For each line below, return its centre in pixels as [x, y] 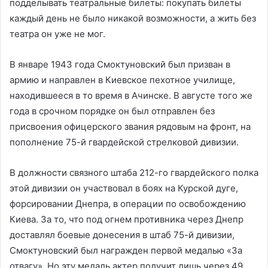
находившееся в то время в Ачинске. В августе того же [131, 95]
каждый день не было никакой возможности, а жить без [133, 18]
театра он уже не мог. [57, 34]
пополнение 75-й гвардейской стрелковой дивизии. [124, 142]
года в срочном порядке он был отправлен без [112, 111]
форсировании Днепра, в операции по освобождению [128, 204]
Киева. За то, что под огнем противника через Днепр [127, 219]
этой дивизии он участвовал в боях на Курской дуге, [124, 188]
